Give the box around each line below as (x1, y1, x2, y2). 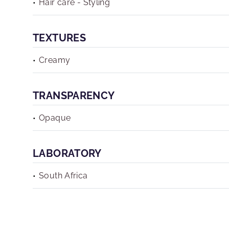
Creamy (39, 55, 71, 65)
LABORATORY (33, 147, 102, 159)
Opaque (39, 113, 71, 123)
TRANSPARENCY (33, 89, 115, 102)
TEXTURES (33, 32, 86, 44)
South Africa (39, 171, 88, 180)
